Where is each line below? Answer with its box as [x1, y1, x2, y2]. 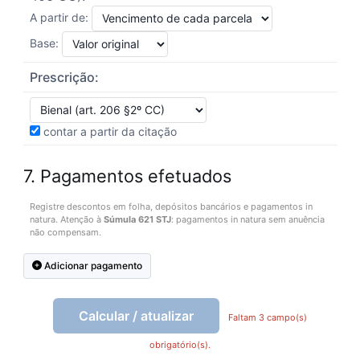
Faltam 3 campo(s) [226, 311, 307, 323]
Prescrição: [29, 68, 99, 85]
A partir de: [29, 10, 92, 24]
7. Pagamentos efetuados [22, 165, 231, 186]
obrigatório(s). [149, 338, 211, 350]
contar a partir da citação [39, 124, 177, 138]
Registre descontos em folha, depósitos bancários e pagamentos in [29, 200, 313, 212]
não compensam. [29, 226, 101, 238]
